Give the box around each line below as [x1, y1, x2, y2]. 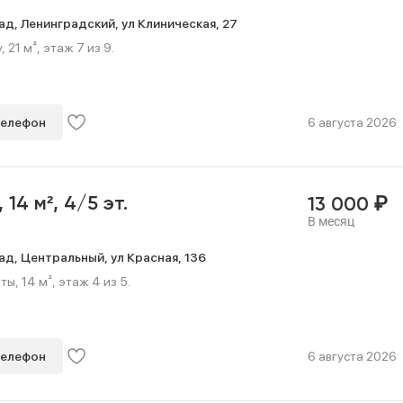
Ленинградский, [21, 15, 121, 31]
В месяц [307, 214, 354, 228]
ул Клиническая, [121, 15, 222, 31]
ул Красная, [111, 249, 184, 264]
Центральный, [21, 249, 111, 264]
